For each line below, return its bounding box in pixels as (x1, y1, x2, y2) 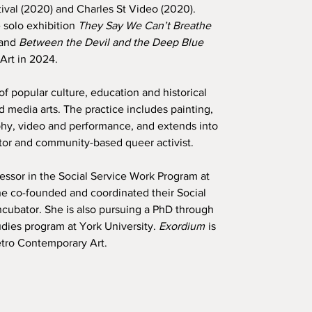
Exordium (159, 220, 205, 232)
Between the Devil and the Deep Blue (19, 36, 203, 48)
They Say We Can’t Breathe (78, 19, 211, 31)
